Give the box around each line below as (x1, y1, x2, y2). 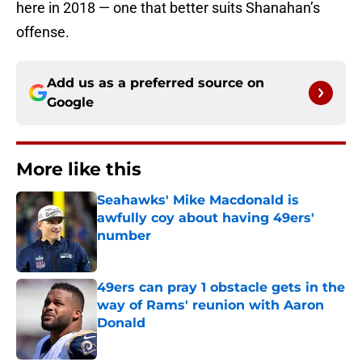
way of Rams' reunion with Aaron (97, 297, 324, 314)
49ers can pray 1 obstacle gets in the (97, 280, 345, 296)
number (97, 228, 151, 244)
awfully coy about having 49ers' (97, 210, 314, 226)
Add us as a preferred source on (47, 75, 264, 91)
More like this (16, 158, 141, 181)
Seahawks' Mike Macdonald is (97, 192, 299, 208)
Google (47, 95, 94, 111)
